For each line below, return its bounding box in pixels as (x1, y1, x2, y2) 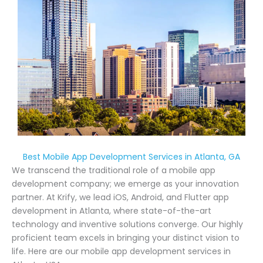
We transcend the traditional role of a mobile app (12, 164, 215, 176)
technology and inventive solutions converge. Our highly (12, 218, 243, 230)
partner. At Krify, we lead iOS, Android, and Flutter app (12, 191, 229, 203)
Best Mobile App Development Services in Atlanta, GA (23, 150, 240, 163)
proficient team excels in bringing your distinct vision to (12, 231, 240, 244)
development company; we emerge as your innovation (12, 177, 239, 190)
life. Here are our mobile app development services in (12, 245, 231, 257)
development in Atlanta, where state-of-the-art (12, 204, 211, 217)
